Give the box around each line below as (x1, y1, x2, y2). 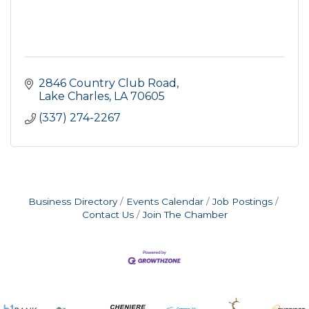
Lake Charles (39, 89, 109, 103)
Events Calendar (126, 195, 203, 207)
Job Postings (212, 195, 272, 207)
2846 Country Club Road (39, 76, 177, 90)
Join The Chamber (142, 208, 228, 220)
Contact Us (81, 208, 134, 220)
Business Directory (28, 195, 117, 207)
